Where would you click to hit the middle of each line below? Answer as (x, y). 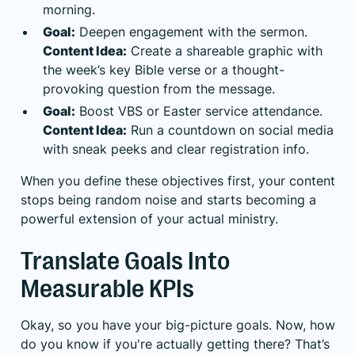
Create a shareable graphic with (225, 51)
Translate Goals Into (125, 261)
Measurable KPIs (107, 289)
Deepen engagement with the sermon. (191, 32)
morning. (69, 10)
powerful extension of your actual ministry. (149, 219)
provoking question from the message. (159, 89)
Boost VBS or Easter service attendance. (199, 111)
